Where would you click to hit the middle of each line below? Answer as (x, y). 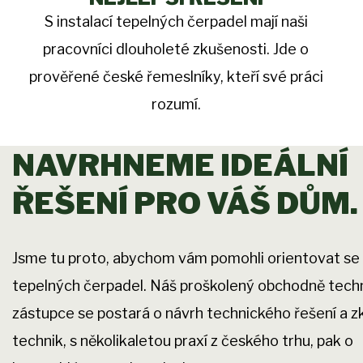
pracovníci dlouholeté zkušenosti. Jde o (176, 49)
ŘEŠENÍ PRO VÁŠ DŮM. (185, 203)
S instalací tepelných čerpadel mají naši (176, 22)
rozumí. (176, 105)
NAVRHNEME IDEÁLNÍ (180, 165)
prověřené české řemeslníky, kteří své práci (176, 77)
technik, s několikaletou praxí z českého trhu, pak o (183, 341)
